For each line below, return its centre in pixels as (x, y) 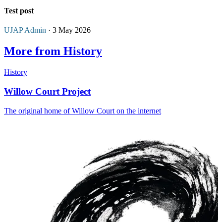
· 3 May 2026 (68, 30)
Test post (19, 11)
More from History (53, 51)
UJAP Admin (25, 30)
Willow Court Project (47, 91)
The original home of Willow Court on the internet (83, 111)
